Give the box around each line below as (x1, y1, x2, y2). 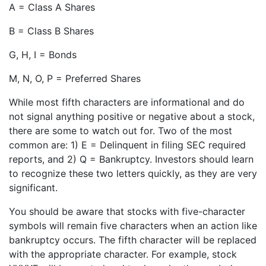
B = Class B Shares (9, 25, 94, 37)
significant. (9, 182, 58, 194)
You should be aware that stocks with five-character (9, 205, 245, 218)
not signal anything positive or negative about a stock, (9, 110, 255, 123)
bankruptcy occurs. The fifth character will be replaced (9, 234, 256, 246)
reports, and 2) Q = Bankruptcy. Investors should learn (9, 153, 254, 166)
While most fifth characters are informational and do (9, 96, 245, 109)
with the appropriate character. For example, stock (9, 248, 237, 261)
